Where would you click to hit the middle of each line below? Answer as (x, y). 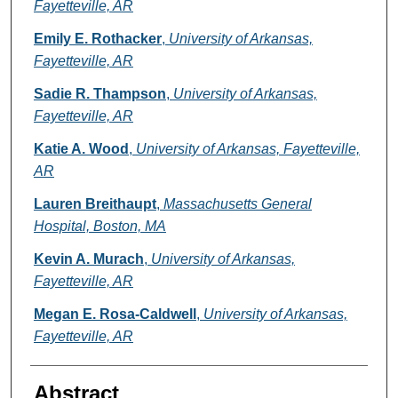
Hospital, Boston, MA (99, 227)
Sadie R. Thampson (99, 94)
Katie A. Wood (81, 149)
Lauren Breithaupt (95, 204)
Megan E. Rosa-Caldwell (115, 314)
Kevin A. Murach (88, 259)
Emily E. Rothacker (97, 39)
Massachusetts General (237, 204)
